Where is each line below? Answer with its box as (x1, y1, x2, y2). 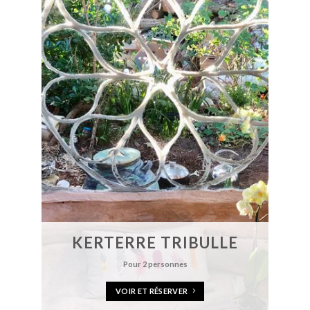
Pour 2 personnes (122, 259, 188, 269)
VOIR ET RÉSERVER (116, 286, 188, 295)
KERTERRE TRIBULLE (71, 233, 239, 253)
